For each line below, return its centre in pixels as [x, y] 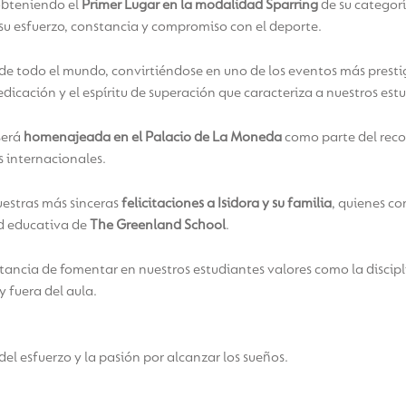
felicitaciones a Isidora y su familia [227, 203]
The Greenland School [158, 225]
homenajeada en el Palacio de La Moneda [153, 137]
